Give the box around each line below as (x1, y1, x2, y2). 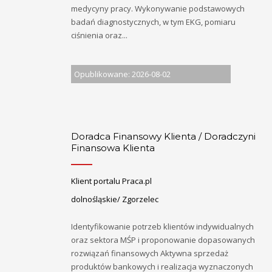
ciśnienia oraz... (71, 30, 127, 41)
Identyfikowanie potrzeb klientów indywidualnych (71, 221, 254, 233)
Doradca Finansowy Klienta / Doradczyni (71, 131, 256, 143)
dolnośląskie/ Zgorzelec (71, 194, 158, 205)
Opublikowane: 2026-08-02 (74, 68, 171, 80)
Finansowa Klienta (71, 142, 155, 154)
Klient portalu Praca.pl (71, 175, 152, 186)
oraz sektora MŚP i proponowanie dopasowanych (71, 234, 255, 246)
